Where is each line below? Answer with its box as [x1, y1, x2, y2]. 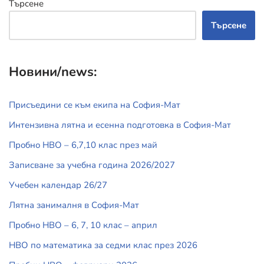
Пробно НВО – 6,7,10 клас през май [9, 139, 157, 151]
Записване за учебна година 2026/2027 [9, 159, 175, 171]
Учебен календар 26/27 [9, 179, 107, 192]
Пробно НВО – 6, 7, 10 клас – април [9, 219, 157, 232]
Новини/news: [9, 63, 97, 81]
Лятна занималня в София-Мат [9, 199, 139, 212]
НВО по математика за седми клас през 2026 [9, 239, 197, 252]
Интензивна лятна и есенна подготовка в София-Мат [9, 119, 231, 131]
